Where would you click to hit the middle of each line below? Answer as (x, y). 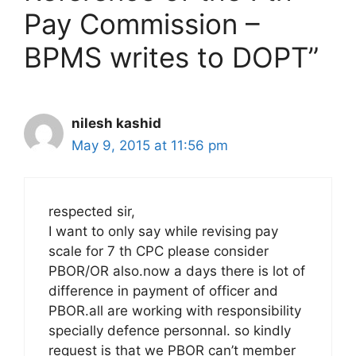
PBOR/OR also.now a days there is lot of (177, 271)
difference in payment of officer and (163, 291)
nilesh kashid (116, 123)
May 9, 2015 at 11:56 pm (150, 145)
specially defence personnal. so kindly (170, 331)
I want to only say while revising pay (163, 231)
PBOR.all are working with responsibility (175, 311)
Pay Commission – (142, 23)
